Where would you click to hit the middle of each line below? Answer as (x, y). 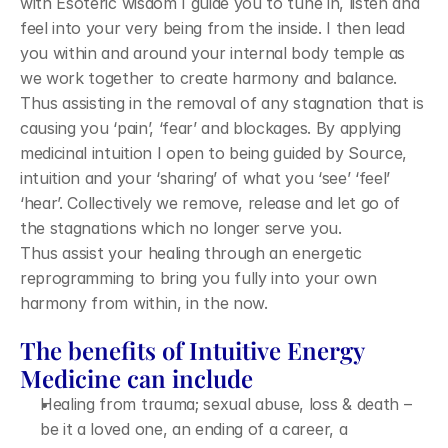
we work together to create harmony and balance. (208, 78)
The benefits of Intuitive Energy (192, 350)
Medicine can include (136, 378)
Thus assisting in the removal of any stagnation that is (222, 103)
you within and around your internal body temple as (212, 53)
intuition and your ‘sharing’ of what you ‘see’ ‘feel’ (205, 178)
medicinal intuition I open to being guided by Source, (214, 153)
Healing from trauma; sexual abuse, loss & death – (226, 404)
